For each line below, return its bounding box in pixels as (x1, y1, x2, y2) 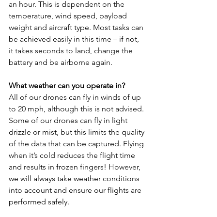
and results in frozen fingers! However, (9, 162, 142, 172)
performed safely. (9, 197, 69, 207)
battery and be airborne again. (9, 58, 112, 67)
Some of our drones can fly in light (9, 116, 129, 125)
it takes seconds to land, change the (9, 46, 135, 56)
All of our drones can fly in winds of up (9, 93, 143, 102)
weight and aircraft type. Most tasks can (9, 23, 145, 32)
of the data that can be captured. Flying (9, 139, 146, 149)
